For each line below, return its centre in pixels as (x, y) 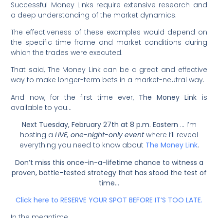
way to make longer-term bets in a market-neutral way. (109, 80)
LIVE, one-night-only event (100, 135)
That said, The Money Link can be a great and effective (109, 70)
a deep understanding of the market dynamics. (95, 15)
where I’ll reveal (171, 135)
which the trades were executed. (67, 53)
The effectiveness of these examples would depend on (109, 32)
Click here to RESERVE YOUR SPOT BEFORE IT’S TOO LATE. (109, 200)
